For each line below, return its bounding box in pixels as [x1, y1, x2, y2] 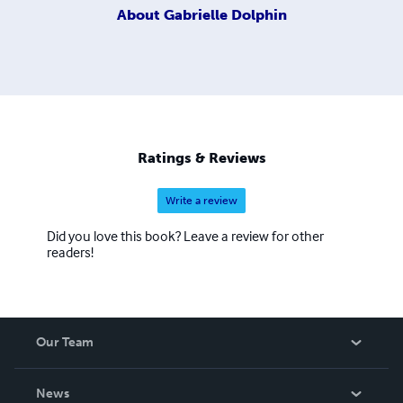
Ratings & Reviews [137, 149, 266, 167]
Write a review [166, 194, 237, 208]
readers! [47, 243, 94, 262]
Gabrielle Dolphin [163, 5, 287, 23]
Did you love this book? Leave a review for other [47, 227, 324, 246]
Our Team [36, 335, 94, 351]
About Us [36, 377, 89, 393]
